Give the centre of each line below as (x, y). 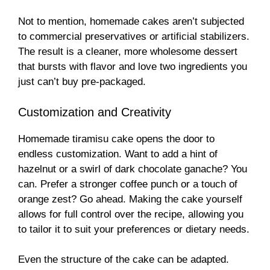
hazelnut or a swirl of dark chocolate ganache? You (133, 169)
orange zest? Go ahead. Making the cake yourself (130, 199)
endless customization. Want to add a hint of (118, 154)
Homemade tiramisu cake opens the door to (116, 139)
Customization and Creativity (95, 112)
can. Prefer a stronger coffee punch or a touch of (128, 184)
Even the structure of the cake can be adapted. (124, 260)
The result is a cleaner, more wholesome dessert (128, 52)
